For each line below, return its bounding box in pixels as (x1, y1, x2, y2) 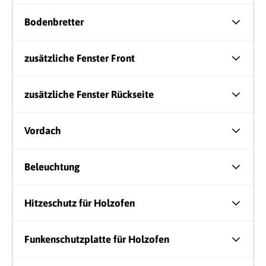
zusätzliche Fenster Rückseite (24, 88, 154, 101)
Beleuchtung (24, 161, 80, 173)
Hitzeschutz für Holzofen (24, 197, 135, 210)
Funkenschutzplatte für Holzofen (24, 233, 169, 246)
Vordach (24, 125, 61, 137)
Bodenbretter (24, 16, 84, 28)
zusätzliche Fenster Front (24, 52, 135, 65)
